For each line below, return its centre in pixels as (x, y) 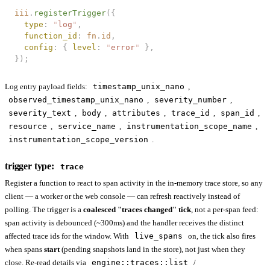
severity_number (190, 100)
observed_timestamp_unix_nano (76, 100)
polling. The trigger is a (44, 210)
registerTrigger (70, 13)
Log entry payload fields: (47, 87)
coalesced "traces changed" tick (137, 210)
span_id (237, 113)
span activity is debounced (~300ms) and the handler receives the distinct (124, 223)
